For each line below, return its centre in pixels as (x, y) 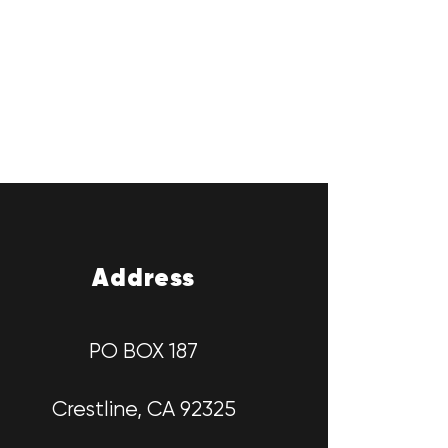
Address (143, 279)
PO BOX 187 (144, 352)
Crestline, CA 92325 (143, 410)
